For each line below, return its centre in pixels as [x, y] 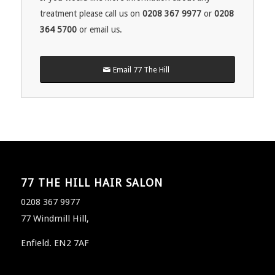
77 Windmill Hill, [55, 219]
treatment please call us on [91, 13]
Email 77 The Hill [141, 69]
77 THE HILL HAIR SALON [91, 183]
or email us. [99, 29]
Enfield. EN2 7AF [55, 243]
